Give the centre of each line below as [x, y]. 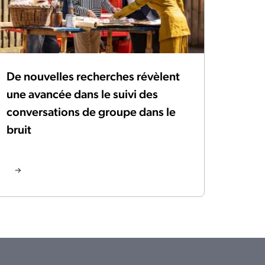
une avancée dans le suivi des [82, 94]
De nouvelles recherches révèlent [93, 76]
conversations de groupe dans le [91, 112]
